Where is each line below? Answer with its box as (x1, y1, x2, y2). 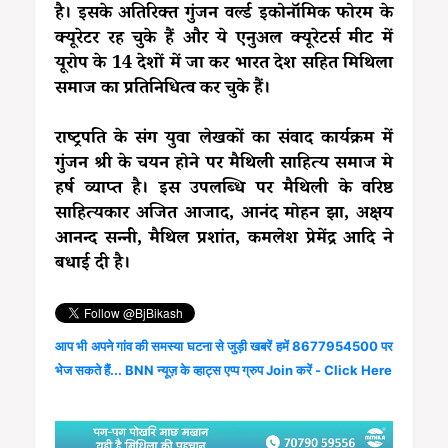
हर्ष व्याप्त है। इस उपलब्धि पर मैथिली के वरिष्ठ (55, 175, 393, 204)
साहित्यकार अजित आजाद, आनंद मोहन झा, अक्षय (55, 200, 393, 229)
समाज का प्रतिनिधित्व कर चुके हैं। (55, 75, 270, 104)
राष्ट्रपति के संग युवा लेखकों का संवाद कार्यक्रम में (55, 125, 393, 154)
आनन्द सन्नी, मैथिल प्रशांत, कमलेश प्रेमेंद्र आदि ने (55, 225, 393, 254)
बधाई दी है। (55, 250, 130, 279)
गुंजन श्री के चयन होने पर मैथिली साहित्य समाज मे (55, 150, 393, 179)
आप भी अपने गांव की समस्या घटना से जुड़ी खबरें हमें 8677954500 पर (55, 337, 393, 354)
